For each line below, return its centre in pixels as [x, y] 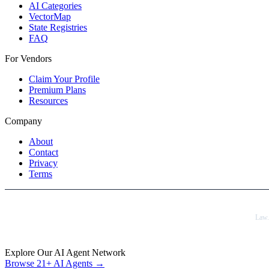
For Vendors [28, 58]
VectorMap [50, 16]
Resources [48, 100]
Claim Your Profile [64, 79]
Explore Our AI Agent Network [65, 252]
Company [23, 121]
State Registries [58, 27]
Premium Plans [57, 89]
